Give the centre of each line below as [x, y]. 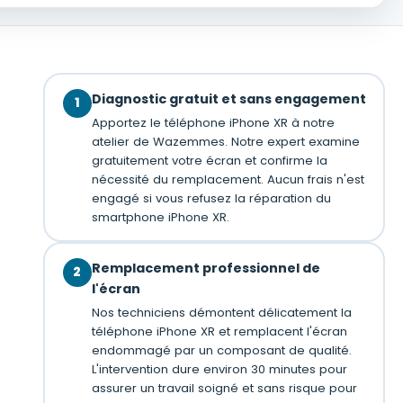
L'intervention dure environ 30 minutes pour [219, 369]
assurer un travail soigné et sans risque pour [224, 388]
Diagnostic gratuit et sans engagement [228, 99]
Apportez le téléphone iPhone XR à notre [213, 122]
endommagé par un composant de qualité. [221, 350]
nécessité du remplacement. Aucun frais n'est [228, 179]
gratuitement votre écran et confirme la [209, 160]
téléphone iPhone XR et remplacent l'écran [219, 331]
